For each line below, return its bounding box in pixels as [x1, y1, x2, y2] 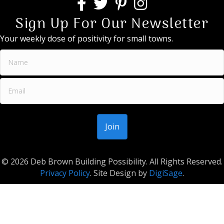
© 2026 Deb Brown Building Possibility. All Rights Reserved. [1, 155, 222, 167]
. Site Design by [90, 167, 149, 178]
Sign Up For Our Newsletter [15, 12, 208, 36]
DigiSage [149, 167, 182, 178]
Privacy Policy [40, 167, 90, 178]
